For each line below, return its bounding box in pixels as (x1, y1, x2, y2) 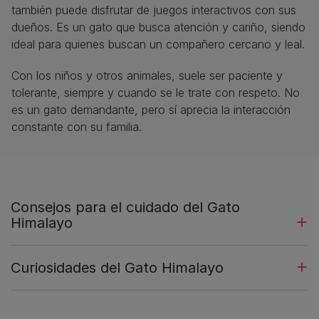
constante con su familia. (11, 120, 142, 135)
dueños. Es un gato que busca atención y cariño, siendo (11, 20, 305, 35)
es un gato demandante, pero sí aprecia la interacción (11, 103, 291, 117)
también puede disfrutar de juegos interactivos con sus (11, 3, 296, 18)
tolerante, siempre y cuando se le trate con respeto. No (11, 85, 300, 100)
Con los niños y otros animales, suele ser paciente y (11, 68, 283, 83)
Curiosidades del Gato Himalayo (11, 259, 224, 277)
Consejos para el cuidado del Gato (11, 199, 240, 216)
